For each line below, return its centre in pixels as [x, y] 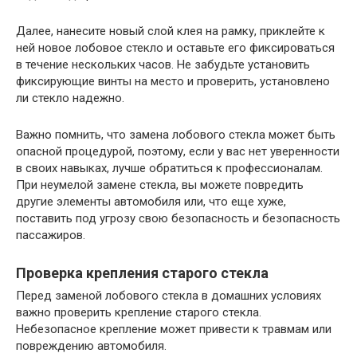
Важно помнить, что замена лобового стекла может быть [176, 134]
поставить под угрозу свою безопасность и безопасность [178, 218]
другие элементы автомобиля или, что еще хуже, [151, 201]
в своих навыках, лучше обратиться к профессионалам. [169, 168]
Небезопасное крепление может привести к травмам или [174, 329]
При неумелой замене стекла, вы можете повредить [160, 184]
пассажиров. [51, 235]
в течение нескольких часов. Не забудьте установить [163, 64]
